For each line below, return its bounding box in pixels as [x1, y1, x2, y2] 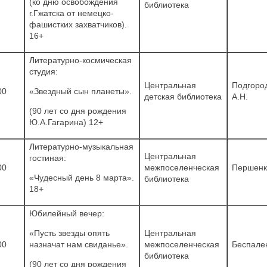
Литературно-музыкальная [29, 141, 133, 151]
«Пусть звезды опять [29, 228, 110, 238]
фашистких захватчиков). [29, 19, 127, 29]
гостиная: [29, 153, 66, 163]
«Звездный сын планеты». [29, 86, 132, 96]
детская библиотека [144, 91, 222, 101]
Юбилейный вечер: [29, 208, 104, 218]
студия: [29, 66, 58, 76]
